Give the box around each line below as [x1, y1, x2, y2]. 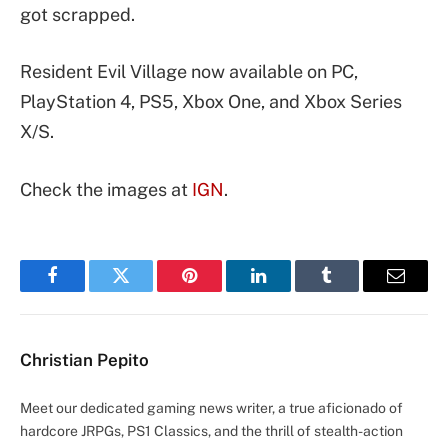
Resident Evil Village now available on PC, [20, 61, 358, 83]
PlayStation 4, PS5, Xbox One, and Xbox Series [20, 91, 402, 113]
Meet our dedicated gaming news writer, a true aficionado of [20, 399, 403, 416]
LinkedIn [256, 281, 323, 300]
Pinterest [188, 281, 252, 300]
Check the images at [20, 178, 192, 200]
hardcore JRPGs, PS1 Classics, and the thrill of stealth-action [20, 422, 403, 439]
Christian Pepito [20, 349, 149, 370]
